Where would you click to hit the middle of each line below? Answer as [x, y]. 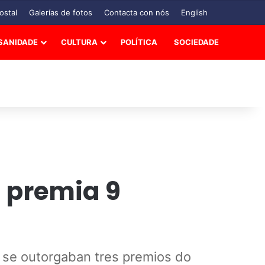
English [194, 12]
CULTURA [79, 42]
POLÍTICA [139, 42]
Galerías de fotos [61, 12]
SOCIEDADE [196, 42]
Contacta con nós [137, 12]
